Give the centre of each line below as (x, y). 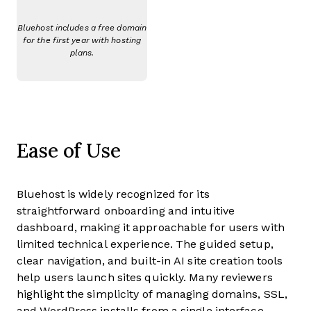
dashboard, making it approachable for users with (151, 228)
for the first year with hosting (82, 41)
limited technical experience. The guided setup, (145, 244)
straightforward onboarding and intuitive (126, 211)
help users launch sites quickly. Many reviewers (145, 278)
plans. (82, 53)
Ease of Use (69, 150)
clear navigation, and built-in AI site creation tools (150, 261)
